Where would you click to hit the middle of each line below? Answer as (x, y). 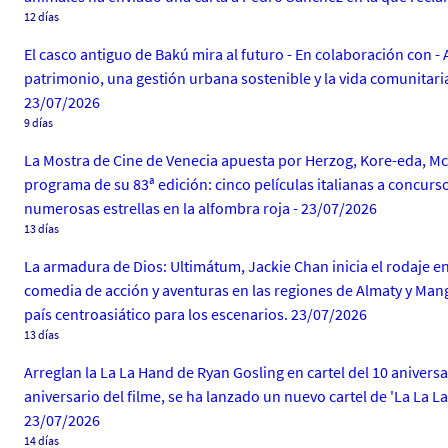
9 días (38, 122)
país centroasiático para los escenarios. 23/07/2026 (195, 314)
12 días (41, 16)
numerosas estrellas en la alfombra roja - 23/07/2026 (200, 208)
